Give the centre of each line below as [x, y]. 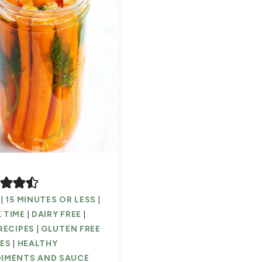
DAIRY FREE [56, 215]
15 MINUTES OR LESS [51, 200]
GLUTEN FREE [71, 229]
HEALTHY [37, 244]
